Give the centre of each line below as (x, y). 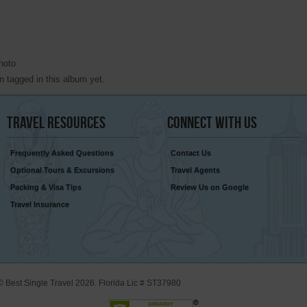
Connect (190, 123)
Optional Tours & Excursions (62, 170)
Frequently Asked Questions (62, 153)
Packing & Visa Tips (46, 187)
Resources (75, 123)
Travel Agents (195, 170)
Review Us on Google (210, 187)
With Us (235, 123)
